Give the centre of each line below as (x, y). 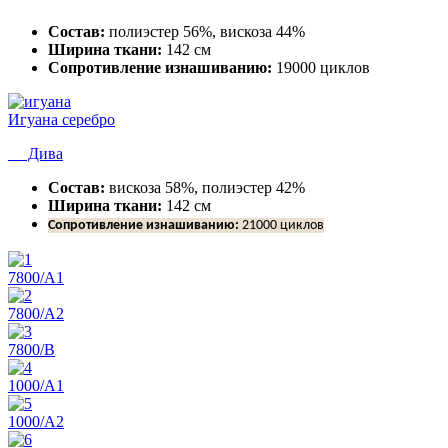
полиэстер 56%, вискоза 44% (205, 31)
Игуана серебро (61, 119)
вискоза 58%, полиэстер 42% (205, 187)
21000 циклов (281, 225)
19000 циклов (321, 67)
